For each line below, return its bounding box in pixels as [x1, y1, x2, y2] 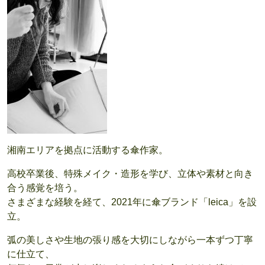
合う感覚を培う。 [7, 183, 83, 193]
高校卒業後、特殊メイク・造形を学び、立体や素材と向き [7, 169, 253, 179]
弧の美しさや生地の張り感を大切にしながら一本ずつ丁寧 [7, 235, 253, 245]
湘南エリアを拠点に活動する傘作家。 [7, 145, 168, 156]
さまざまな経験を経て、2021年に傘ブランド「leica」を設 [7, 197, 257, 208]
